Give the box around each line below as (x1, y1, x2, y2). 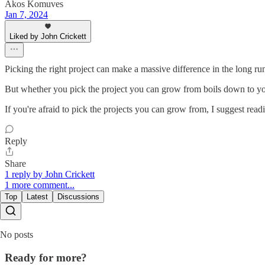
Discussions (57, 192, 99, 201)
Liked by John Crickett (9, 32, 86, 41)
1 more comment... (5, 180, 75, 190)
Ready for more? (5, 251, 87, 264)
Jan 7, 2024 (5, 9, 48, 20)
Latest (27, 192, 48, 201)
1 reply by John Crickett (5, 169, 95, 179)
